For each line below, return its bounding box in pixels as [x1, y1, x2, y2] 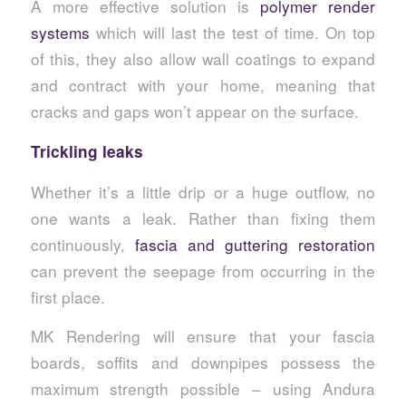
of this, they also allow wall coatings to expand [30, 47, 376, 71]
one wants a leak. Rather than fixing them [30, 206, 376, 229]
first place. [30, 285, 105, 308]
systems [30, 21, 90, 44]
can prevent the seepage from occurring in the [30, 258, 376, 282]
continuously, [30, 232, 135, 256]
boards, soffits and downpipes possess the [30, 351, 376, 374]
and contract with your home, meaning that [30, 73, 376, 97]
